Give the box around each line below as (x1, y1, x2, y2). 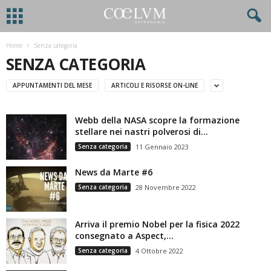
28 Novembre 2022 (135, 183, 196, 192)
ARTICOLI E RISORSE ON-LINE (111, 80, 198, 90)
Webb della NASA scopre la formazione (75, 114, 240, 126)
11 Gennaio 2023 (135, 142, 189, 151)
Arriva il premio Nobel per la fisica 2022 (75, 218, 240, 230)
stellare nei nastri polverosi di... (75, 126, 208, 137)
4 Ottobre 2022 (135, 246, 183, 255)
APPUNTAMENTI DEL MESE (13, 80, 92, 90)
